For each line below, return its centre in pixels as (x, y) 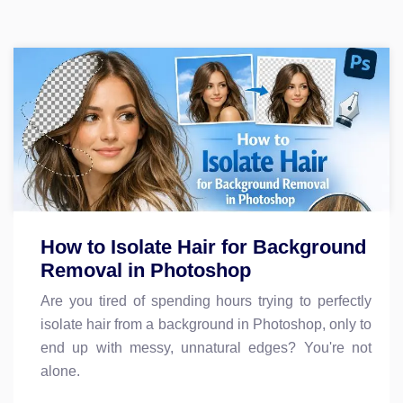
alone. (60, 371)
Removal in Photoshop (146, 270)
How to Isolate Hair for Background (203, 246)
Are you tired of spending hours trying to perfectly (206, 300)
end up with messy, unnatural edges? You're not (206, 347)
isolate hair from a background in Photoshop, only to (206, 324)
